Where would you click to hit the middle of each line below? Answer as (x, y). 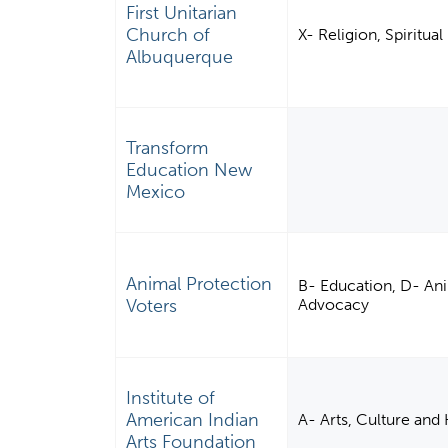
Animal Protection (199, 284)
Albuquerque (180, 57)
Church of (168, 35)
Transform (167, 148)
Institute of (171, 398)
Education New (189, 170)
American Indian (193, 420)
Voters (152, 306)
